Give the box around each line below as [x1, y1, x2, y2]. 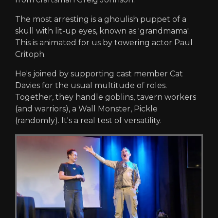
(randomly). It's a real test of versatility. [15, 116, 162, 126]
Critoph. [15, 50, 46, 59]
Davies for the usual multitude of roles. [15, 81, 167, 91]
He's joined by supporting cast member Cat [15, 69, 183, 79]
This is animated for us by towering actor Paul [15, 38, 193, 48]
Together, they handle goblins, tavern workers [15, 92, 196, 102]
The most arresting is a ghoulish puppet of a [15, 15, 186, 24]
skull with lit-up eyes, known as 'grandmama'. [15, 26, 190, 36]
